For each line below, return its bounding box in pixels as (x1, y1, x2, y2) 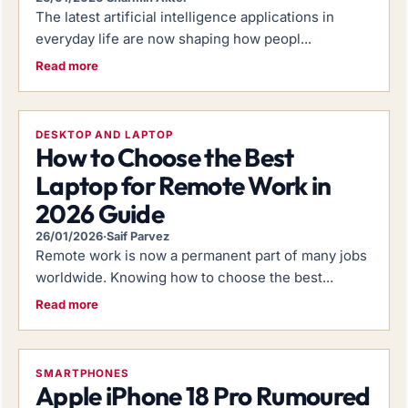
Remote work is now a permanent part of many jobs (36, 246, 367, 264)
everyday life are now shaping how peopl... (36, 29, 311, 47)
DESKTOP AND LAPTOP (36, 127, 173, 141)
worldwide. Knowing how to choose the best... (36, 268, 333, 286)
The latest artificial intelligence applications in (36, 7, 334, 25)
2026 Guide (36, 197, 165, 229)
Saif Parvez (107, 229, 169, 243)
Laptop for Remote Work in (36, 168, 331, 201)
